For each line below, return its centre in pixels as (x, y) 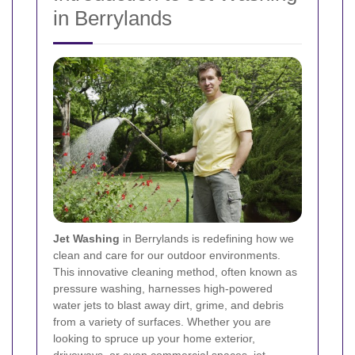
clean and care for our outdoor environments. (167, 256)
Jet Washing (86, 239)
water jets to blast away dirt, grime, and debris (168, 305)
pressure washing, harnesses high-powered (163, 289)
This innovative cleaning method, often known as (175, 272)
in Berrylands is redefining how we (207, 239)
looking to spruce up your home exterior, (154, 339)
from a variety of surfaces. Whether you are (162, 322)
